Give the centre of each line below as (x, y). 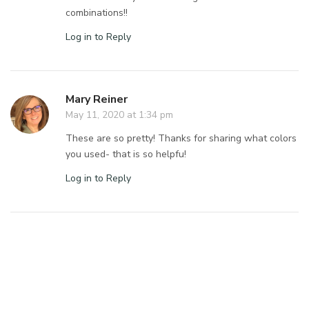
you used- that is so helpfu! (126, 154)
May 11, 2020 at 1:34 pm (119, 114)
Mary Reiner (97, 99)
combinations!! (97, 12)
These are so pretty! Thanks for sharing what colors (181, 138)
